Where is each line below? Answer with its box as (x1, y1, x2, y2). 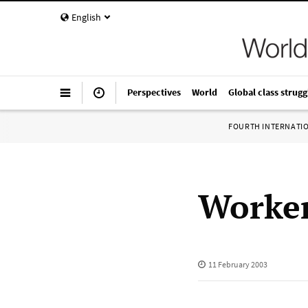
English (71, 11, 101, 23)
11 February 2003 (208, 259, 267, 269)
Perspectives (127, 86, 181, 98)
